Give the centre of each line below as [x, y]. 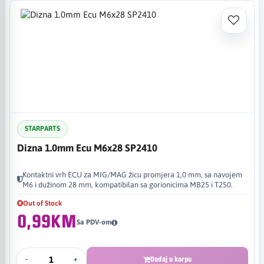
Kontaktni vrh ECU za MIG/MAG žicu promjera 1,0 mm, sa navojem [132, 174]
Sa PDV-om [94, 222]
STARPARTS [42, 128]
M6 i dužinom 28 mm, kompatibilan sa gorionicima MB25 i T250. [128, 184]
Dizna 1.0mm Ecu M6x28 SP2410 [87, 148]
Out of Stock [42, 203]
